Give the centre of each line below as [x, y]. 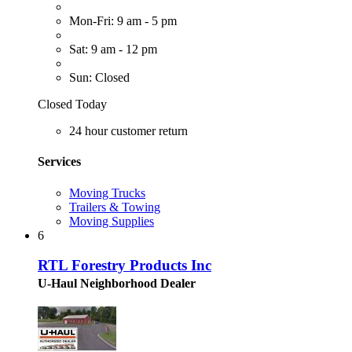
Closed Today [72, 104]
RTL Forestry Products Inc [125, 266]
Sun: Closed [99, 78]
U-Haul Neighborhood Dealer [117, 284]
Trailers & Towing [115, 207]
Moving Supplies [112, 221]
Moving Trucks [107, 192]
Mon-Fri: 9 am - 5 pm [123, 21]
